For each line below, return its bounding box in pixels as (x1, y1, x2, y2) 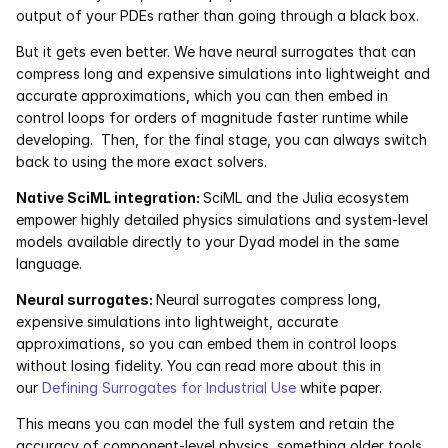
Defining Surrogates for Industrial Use (42, 379, 296, 397)
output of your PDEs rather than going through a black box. (16, 7, 419, 25)
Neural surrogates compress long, (156, 291, 381, 309)
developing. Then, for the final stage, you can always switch (16, 131, 427, 149)
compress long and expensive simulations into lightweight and (16, 65, 430, 83)
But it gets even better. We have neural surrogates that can (16, 43, 416, 61)
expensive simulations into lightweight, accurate (16, 313, 338, 331)
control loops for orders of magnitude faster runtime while (16, 109, 408, 127)
